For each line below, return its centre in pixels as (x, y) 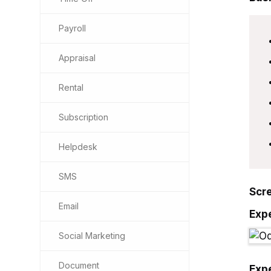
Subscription (83, 117)
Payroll (72, 28)
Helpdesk (78, 147)
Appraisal (77, 58)
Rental (71, 87)
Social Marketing (92, 236)
